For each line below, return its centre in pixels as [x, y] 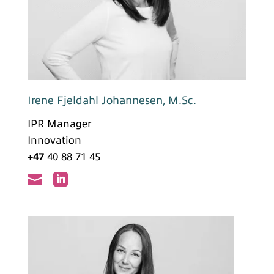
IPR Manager [59, 124]
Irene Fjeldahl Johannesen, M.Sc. [112, 100]
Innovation [54, 140]
